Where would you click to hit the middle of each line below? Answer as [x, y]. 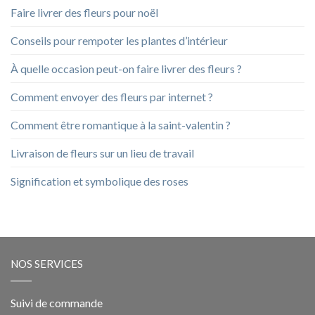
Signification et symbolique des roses [99, 181]
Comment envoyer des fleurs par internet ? [112, 97]
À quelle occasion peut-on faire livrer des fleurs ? [126, 69]
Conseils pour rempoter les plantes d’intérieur [119, 41]
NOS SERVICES [47, 264]
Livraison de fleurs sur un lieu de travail [102, 153]
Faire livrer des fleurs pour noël [84, 13]
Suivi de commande [57, 303]
